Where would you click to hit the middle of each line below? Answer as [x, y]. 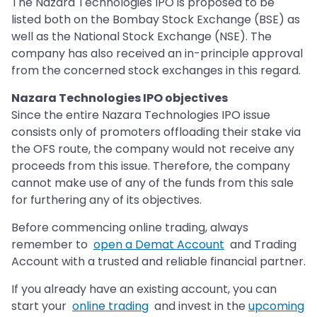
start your [42, 306]
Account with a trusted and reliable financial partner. [158, 262]
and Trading [260, 245]
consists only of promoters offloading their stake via [156, 132]
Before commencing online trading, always [130, 228]
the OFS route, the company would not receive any [153, 149]
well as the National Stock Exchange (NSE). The [142, 37]
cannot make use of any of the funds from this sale [152, 183]
